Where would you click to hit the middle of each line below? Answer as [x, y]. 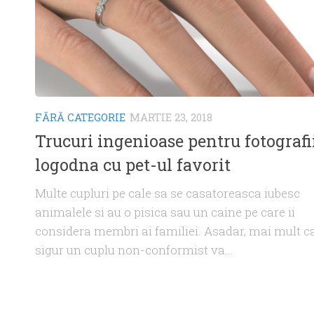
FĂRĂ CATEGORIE [80, 117]
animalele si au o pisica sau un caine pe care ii [165, 212]
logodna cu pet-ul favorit [133, 165]
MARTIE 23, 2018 [171, 117]
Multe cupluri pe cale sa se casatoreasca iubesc [168, 193]
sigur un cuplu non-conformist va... [134, 250]
